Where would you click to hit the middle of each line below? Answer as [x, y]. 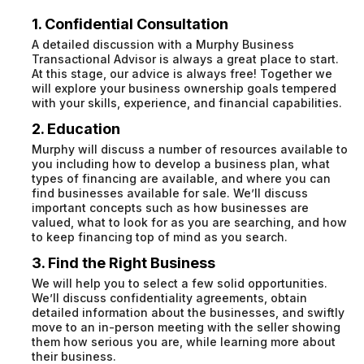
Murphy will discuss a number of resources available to [190, 149]
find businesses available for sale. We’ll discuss [170, 193]
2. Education [76, 129]
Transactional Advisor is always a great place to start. [186, 59]
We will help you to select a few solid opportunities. [180, 284]
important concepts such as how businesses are [171, 208]
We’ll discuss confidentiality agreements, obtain [170, 298]
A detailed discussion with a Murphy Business [163, 45]
